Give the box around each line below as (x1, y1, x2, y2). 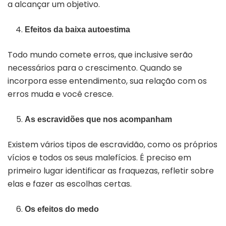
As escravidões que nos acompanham (25, 115, 173, 124)
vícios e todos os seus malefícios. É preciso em (8, 151, 191, 163)
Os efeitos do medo (25, 204, 99, 213)
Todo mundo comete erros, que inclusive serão (8, 48, 193, 61)
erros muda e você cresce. (8, 88, 114, 100)
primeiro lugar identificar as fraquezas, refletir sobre (8, 164, 214, 177)
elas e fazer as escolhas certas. (8, 178, 132, 190)
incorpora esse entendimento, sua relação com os (8, 75, 207, 87)
